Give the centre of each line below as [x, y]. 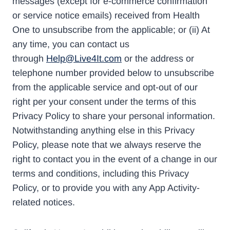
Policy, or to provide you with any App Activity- [106, 188]
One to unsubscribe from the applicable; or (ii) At [111, 30]
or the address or [158, 59]
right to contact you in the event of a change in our [115, 159]
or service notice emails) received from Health [106, 16]
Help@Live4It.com [84, 59]
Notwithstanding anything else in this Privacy [103, 131]
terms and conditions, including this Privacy [101, 174]
